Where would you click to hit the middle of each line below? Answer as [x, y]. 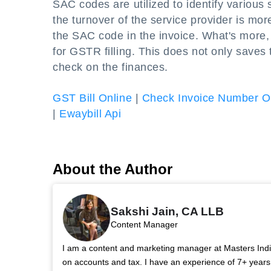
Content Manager [144, 224]
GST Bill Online [93, 98]
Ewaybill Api [90, 114]
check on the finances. [110, 67]
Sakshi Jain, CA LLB [167, 211]
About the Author [113, 169]
